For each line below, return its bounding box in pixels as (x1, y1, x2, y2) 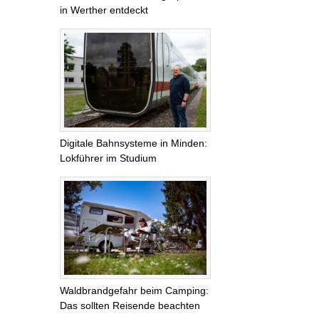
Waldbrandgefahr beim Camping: (60, 285, 209, 297)
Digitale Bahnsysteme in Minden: (60, 137, 207, 149)
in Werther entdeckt (60, 4, 148, 16)
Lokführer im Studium (60, 152, 157, 164)
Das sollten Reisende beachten (60, 300, 200, 312)
